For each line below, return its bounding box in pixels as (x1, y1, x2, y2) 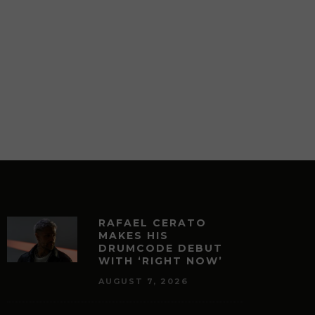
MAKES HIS (98, 229, 169, 242)
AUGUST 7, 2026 (98, 276, 188, 286)
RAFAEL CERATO (98, 216, 207, 229)
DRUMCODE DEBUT (98, 241, 223, 255)
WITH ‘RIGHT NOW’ (98, 254, 223, 267)
